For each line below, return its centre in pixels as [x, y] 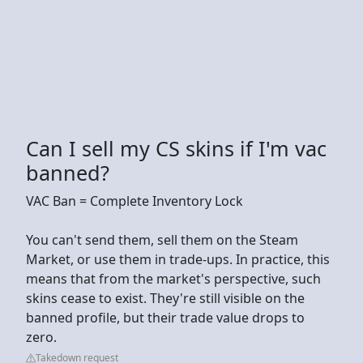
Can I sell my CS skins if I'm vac [176, 148]
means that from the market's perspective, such [173, 278]
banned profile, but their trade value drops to [165, 317]
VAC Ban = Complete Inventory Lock [135, 201]
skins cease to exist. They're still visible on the [165, 298]
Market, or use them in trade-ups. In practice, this [178, 259]
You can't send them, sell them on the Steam [162, 239]
